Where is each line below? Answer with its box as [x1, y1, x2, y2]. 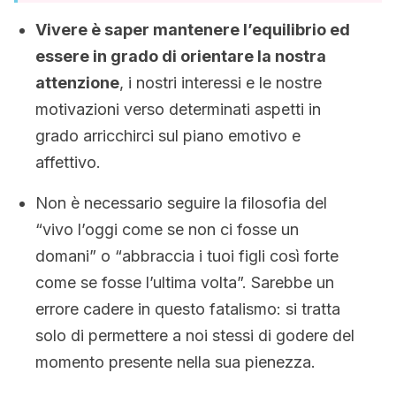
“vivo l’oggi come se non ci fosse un [35, 220, 299, 239]
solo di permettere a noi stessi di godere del [35, 326, 354, 345]
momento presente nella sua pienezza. [35, 353, 316, 371]
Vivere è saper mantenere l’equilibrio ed [35, 20, 350, 39]
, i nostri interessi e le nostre [119, 73, 322, 92]
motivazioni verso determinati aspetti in [35, 100, 321, 118]
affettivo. [35, 153, 101, 171]
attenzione [35, 73, 119, 92]
